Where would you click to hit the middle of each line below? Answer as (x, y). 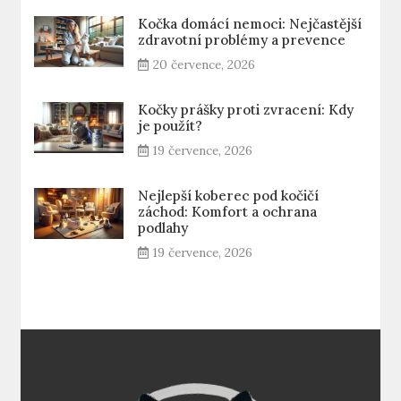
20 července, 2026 (205, 65)
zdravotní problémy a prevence (242, 40)
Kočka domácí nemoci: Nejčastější (250, 24)
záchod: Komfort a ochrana (228, 212)
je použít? (171, 126)
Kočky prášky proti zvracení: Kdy (246, 110)
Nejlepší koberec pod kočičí (229, 196)
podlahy (163, 228)
